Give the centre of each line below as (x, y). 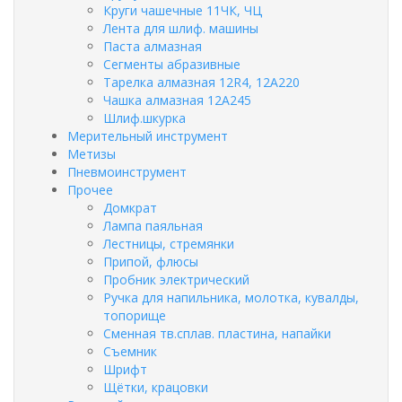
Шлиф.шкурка (144, 118)
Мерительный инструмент (148, 135)
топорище (135, 315)
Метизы (92, 153)
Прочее (90, 189)
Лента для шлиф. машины (181, 28)
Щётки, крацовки (156, 387)
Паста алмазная (153, 46)
